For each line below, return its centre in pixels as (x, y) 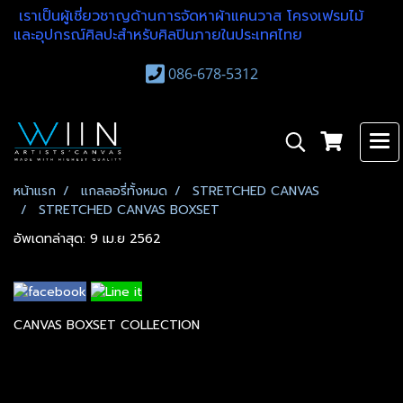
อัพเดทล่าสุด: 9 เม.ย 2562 (87, 239)
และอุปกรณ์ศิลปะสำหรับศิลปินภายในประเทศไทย (158, 35)
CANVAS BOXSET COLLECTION (107, 326)
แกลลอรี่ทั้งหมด (124, 191)
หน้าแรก (35, 191)
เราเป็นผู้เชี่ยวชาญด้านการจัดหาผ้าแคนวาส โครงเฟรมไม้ (188, 16)
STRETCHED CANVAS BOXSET (129, 210)
